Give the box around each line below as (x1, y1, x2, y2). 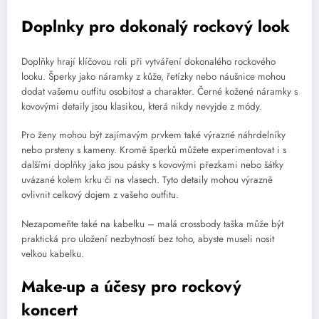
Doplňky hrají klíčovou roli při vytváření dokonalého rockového (21, 55, 276, 69)
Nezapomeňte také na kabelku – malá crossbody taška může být (21, 216, 283, 231)
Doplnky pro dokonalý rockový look (21, 14, 290, 38)
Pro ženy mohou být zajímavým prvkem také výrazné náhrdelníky (21, 128, 286, 142)
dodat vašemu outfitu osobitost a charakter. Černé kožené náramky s (21, 85, 298, 99)
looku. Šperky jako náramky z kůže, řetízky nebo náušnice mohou (21, 70, 286, 84)
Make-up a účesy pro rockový (21, 274, 241, 298)
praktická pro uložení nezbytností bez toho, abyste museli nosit (21, 231, 274, 246)
